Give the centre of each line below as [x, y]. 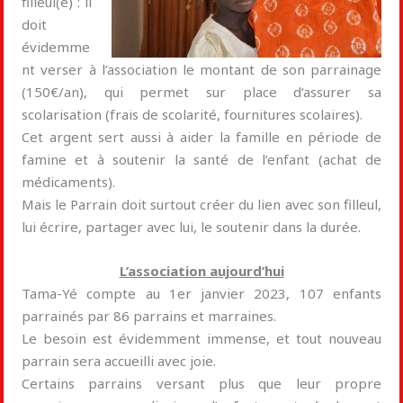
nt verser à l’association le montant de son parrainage [201, 69]
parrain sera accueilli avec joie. [119, 361]
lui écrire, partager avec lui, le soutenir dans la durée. [191, 227]
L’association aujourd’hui [201, 271]
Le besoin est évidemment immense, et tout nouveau [201, 338]
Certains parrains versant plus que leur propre [201, 383]
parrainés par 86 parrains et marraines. [149, 316]
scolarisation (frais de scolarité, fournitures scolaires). [192, 114]
